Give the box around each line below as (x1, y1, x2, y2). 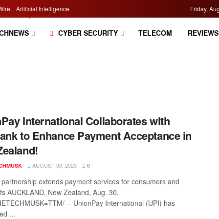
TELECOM (138, 28, 172, 38)
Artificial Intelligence (16, 4, 69, 13)
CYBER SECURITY (58, 28, 118, 38)
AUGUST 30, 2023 (31, 161, 77, 169)
